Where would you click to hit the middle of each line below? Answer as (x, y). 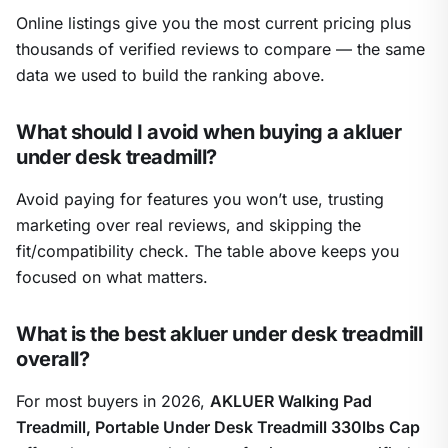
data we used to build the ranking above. (170, 75)
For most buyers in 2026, (113, 401)
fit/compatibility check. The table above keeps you (207, 251)
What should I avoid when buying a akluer (208, 132)
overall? (52, 359)
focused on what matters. (112, 277)
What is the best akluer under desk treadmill (219, 334)
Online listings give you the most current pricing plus (213, 23)
